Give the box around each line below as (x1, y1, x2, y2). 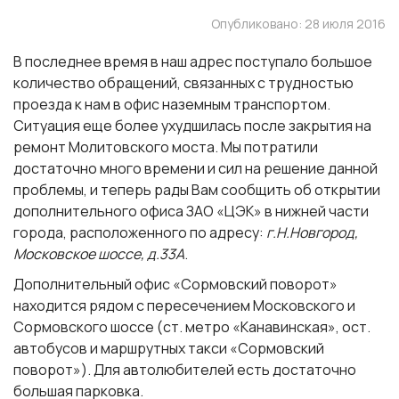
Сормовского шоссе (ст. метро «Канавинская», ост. (13, 317, 370, 337)
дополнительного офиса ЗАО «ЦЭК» (13, 201, 262, 221)
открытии (314, 180, 380, 199)
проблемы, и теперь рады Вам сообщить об (13, 180, 314, 199)
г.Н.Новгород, (266, 223, 358, 242)
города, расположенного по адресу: (13, 223, 266, 242)
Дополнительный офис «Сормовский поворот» (13, 274, 338, 294)
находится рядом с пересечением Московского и (13, 296, 355, 315)
